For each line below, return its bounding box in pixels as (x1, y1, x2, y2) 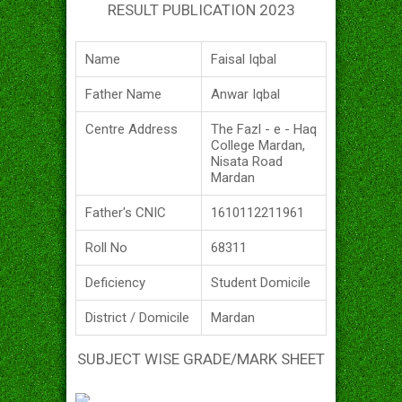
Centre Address (85, 120, 178, 137)
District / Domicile (85, 309, 189, 326)
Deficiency (85, 274, 145, 291)
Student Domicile (211, 274, 310, 291)
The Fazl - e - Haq (211, 120, 317, 137)
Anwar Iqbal (211, 85, 280, 102)
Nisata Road (211, 153, 283, 170)
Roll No (85, 239, 127, 256)
